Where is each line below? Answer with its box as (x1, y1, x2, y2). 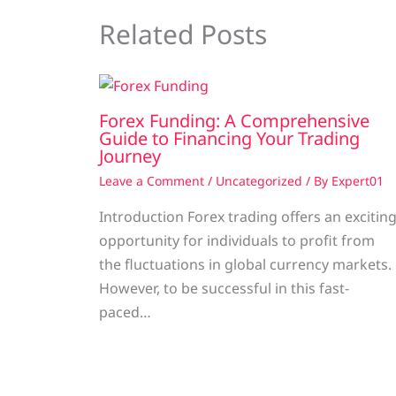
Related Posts (99, 15, 267, 52)
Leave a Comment (99, 172, 204, 190)
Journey (99, 144, 161, 169)
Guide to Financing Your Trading (99, 126, 360, 151)
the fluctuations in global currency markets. (99, 255, 392, 275)
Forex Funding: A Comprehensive (99, 109, 369, 133)
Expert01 (331, 172, 384, 190)
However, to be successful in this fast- (99, 278, 349, 299)
